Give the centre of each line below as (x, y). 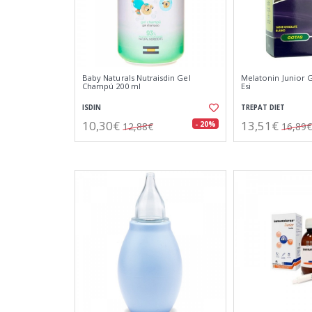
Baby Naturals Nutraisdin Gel (136, 78)
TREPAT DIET (263, 108)
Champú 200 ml (111, 86)
